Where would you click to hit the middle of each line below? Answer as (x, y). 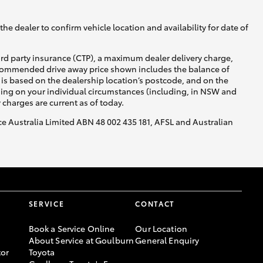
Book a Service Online (72, 228)
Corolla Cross (132, 88)
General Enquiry (167, 240)
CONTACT (155, 203)
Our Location (161, 228)
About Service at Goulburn (81, 240)
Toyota (42, 252)
